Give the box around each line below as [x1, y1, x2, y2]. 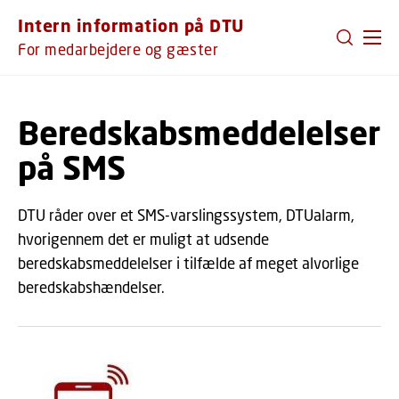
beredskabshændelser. [18, 278, 168, 297]
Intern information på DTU [18, 15, 245, 36]
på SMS [18, 148, 126, 187]
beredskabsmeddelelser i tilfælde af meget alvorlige [18, 254, 359, 273]
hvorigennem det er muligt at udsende [18, 230, 269, 248]
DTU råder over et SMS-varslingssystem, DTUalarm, [18, 206, 354, 224]
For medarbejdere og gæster [18, 40, 218, 59]
